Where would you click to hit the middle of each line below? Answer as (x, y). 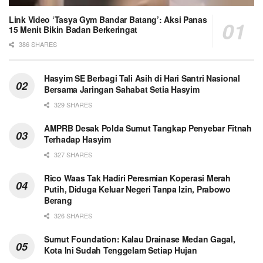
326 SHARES (72, 216)
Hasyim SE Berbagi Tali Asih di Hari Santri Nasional (142, 78)
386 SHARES (37, 44)
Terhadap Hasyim (77, 139)
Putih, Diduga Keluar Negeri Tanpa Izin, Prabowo (137, 189)
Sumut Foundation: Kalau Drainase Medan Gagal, (140, 239)
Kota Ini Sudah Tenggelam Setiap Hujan (121, 250)
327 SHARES (72, 155)
